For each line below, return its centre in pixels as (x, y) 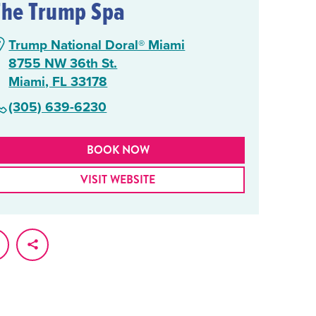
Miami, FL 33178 (58, 81)
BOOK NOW (118, 150)
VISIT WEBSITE (118, 179)
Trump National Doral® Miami (97, 44)
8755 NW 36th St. (63, 62)
